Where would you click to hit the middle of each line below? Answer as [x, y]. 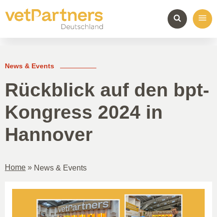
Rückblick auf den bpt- [107, 90]
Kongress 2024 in [84, 112]
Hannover [49, 134]
